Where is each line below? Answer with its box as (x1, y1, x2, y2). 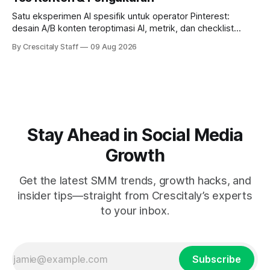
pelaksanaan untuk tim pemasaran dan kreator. (12, 34, 202, 46)
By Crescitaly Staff (12, 42, 79, 51)
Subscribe (192, 253, 241, 265)
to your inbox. (101, 204, 169, 217)
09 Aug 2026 (90, 42, 137, 51)
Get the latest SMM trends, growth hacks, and (19, 174, 251, 187)
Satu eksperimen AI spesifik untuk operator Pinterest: (12, 10, 230, 22)
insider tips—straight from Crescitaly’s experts (17, 189, 253, 202)
